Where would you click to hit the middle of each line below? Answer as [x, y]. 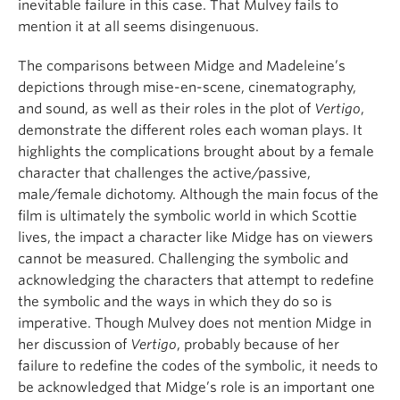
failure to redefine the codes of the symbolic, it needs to [198, 366]
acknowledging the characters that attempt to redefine [196, 280]
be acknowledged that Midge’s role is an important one [196, 387]
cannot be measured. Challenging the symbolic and [183, 258]
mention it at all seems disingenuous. [138, 26]
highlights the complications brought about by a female [196, 151]
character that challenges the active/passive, [164, 173]
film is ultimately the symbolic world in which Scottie [187, 216]
